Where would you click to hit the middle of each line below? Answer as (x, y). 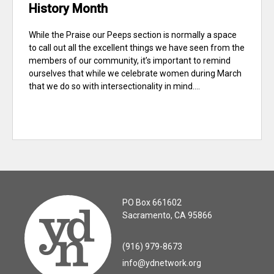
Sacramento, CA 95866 (167, 216)
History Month (68, 9)
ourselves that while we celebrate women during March (135, 74)
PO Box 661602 (152, 203)
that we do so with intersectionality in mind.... (114, 87)
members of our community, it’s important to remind (130, 61)
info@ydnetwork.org (162, 263)
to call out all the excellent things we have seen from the (137, 48)
